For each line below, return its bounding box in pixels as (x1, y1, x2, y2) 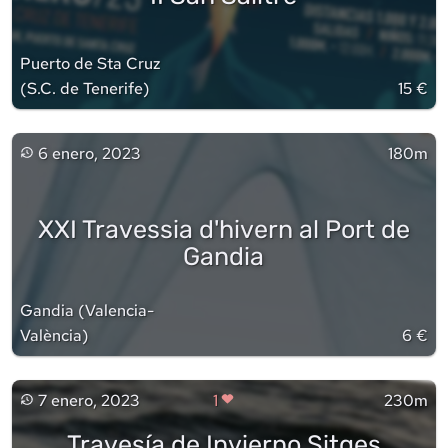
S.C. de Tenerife (27, 78, 143, 100)
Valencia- (85, 300, 154, 322)
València (20, 325, 82, 347)
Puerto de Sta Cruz (20, 53, 161, 75)
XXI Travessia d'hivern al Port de (37, 213, 410, 244)
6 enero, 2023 (37, 143, 141, 165)
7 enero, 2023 (37, 390, 140, 412)
